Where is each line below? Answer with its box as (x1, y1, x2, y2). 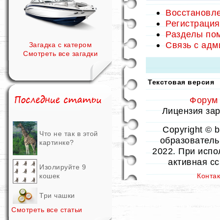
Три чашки (39, 192, 75, 199)
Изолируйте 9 (39, 163, 86, 171)
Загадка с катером (28, 41, 92, 49)
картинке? (39, 138, 74, 146)
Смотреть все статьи (11, 206, 82, 214)
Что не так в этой (39, 130, 98, 137)
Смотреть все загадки (23, 50, 98, 57)
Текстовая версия (148, 78, 214, 86)
